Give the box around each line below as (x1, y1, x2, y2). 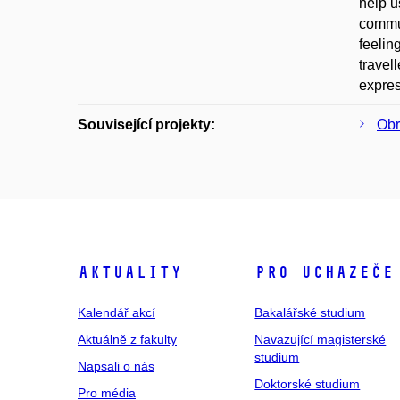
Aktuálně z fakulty (78, 332, 177, 346)
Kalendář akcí (78, 305, 155, 320)
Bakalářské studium (254, 305, 366, 320)
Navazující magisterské (254, 332, 387, 346)
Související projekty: (78, 117, 215, 132)
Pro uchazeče (254, 262, 395, 282)
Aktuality (78, 262, 182, 282)
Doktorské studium (254, 377, 361, 391)
